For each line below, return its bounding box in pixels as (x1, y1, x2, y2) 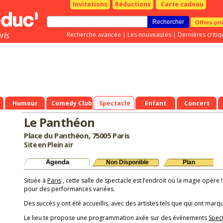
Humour (12, 99, 38, 108)
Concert (184, 99, 210, 108)
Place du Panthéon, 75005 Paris (24, 130, 130, 140)
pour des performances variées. (24, 185, 115, 193)
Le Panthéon (24, 114, 95, 130)
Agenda (46, 158, 69, 166)
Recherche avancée (67, 30, 121, 39)
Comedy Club (51, 99, 92, 108)
